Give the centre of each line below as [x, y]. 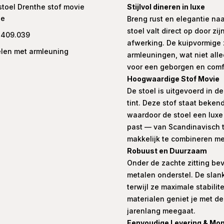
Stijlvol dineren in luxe [166, 7]
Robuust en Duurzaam [167, 151]
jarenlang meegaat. [161, 211]
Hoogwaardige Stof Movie [173, 79]
